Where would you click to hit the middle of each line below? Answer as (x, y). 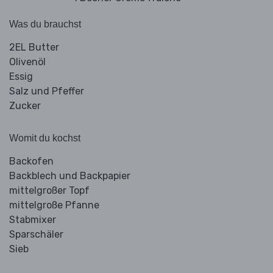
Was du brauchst (45, 24)
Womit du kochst (45, 138)
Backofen (31, 161)
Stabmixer (33, 220)
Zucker (25, 106)
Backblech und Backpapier (70, 176)
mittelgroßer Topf (49, 191)
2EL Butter (34, 48)
